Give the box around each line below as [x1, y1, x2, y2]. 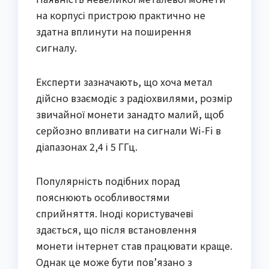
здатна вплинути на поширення [36, 24, 192, 39]
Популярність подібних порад [36, 174, 180, 189]
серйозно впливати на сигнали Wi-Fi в [36, 123, 221, 138]
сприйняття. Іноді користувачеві [36, 206, 193, 221]
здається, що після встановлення [36, 222, 197, 237]
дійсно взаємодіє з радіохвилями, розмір [36, 91, 232, 106]
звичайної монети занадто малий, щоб [36, 107, 224, 122]
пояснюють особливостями [36, 190, 170, 205]
